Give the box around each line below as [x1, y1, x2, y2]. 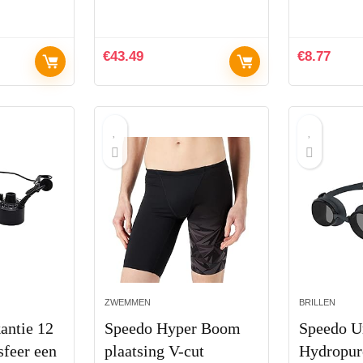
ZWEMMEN [104, 297, 151, 307]
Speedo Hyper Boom [104, 318, 241, 337]
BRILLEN [299, 297, 336, 307]
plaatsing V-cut [104, 341, 204, 360]
